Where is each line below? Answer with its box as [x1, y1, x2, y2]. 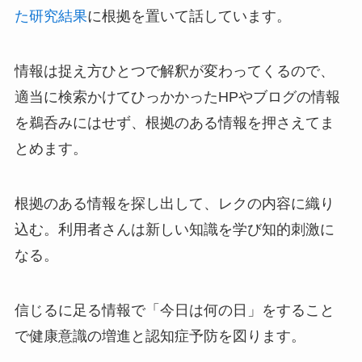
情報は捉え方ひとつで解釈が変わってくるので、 [14, 62, 335, 79]
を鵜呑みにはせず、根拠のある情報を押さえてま [14, 114, 335, 131]
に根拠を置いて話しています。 [86, 8, 291, 25]
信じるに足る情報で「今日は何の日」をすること [14, 301, 335, 318]
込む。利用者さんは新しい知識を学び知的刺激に [14, 221, 335, 238]
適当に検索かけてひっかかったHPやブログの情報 [14, 88, 340, 105]
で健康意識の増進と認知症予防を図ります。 [14, 327, 305, 344]
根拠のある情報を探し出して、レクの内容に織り [14, 195, 335, 212]
